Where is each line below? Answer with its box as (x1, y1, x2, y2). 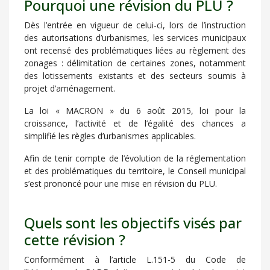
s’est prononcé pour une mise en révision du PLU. (24, 178, 217, 189)
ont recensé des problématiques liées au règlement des (24, 45, 246, 56)
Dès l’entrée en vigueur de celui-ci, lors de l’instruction (24, 19, 246, 31)
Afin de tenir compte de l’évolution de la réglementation (24, 152, 246, 164)
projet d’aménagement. (24, 83, 115, 94)
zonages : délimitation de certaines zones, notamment (24, 57, 246, 69)
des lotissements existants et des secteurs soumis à (24, 70, 246, 81)
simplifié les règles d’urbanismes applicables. (24, 130, 196, 142)
